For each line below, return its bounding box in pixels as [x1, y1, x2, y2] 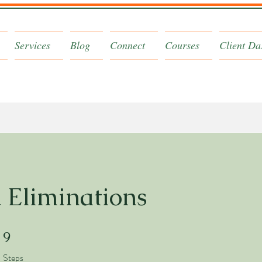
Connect [110, 38, 145, 52]
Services [15, 38, 50, 52]
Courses [165, 38, 199, 52]
